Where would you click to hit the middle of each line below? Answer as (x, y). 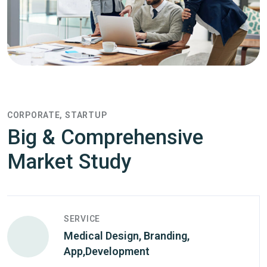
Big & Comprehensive (105, 137)
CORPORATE (34, 115)
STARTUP (86, 115)
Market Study (69, 162)
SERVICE (82, 218)
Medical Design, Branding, (127, 235)
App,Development (107, 251)
